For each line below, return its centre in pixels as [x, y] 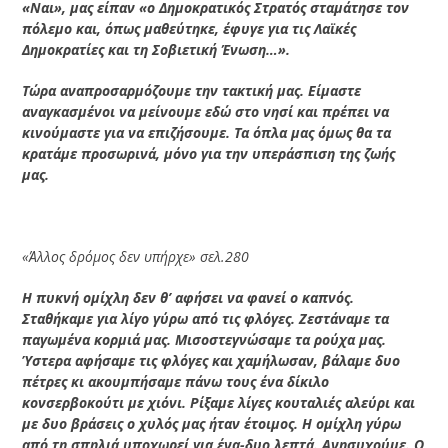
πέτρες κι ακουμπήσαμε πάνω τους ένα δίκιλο [176, 381]
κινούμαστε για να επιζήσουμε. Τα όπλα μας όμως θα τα [207, 132]
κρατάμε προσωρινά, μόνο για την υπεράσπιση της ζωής [209, 153]
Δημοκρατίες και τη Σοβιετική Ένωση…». [156, 49]
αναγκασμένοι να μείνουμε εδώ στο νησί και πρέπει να [206, 111]
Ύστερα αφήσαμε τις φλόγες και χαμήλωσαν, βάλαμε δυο [211, 360]
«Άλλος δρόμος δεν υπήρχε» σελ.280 [136, 256]
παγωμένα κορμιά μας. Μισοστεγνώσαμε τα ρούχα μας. [204, 339]
